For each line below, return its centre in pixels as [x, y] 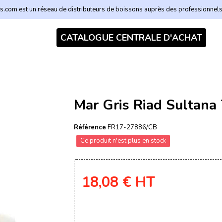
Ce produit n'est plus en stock [123, 141]
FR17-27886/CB [132, 127]
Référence [90, 127]
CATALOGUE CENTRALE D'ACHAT [131, 38]
